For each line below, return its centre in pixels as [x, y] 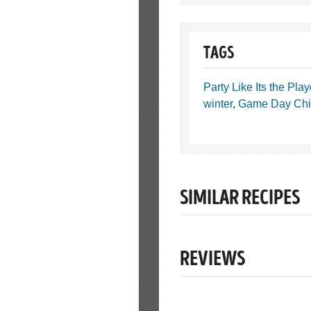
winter [218, 103]
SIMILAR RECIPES [240, 199]
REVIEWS [212, 261]
